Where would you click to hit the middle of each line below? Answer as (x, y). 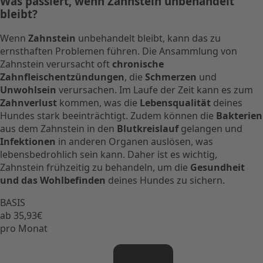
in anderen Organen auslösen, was (134, 141)
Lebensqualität (175, 102)
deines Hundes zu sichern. (165, 180)
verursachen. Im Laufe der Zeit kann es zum (155, 90)
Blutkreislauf (148, 128)
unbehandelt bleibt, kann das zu (148, 38)
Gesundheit (218, 167)
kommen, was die (98, 102)
